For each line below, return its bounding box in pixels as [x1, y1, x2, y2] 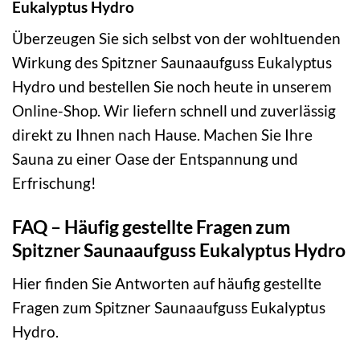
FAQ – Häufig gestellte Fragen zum [12, 215, 290, 239]
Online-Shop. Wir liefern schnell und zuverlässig [12, 101, 336, 121]
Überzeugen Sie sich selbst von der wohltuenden [12, 29, 341, 48]
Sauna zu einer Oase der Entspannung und [12, 149, 298, 169]
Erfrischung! [12, 174, 96, 193]
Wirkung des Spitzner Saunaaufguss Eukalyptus [12, 53, 332, 72]
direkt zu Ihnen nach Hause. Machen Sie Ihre [12, 125, 313, 145]
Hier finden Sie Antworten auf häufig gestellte [12, 273, 321, 292]
